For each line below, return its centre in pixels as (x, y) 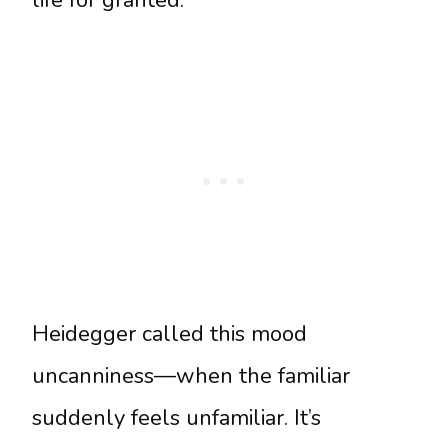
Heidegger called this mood (169, 334)
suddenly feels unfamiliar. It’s (176, 418)
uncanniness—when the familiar (191, 376)
